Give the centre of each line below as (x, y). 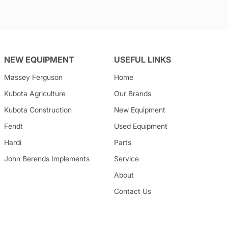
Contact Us (133, 191)
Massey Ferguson (33, 77)
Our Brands (133, 93)
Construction (50, 110)
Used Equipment (141, 126)
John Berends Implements (47, 159)
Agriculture (47, 93)
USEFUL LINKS (143, 60)
